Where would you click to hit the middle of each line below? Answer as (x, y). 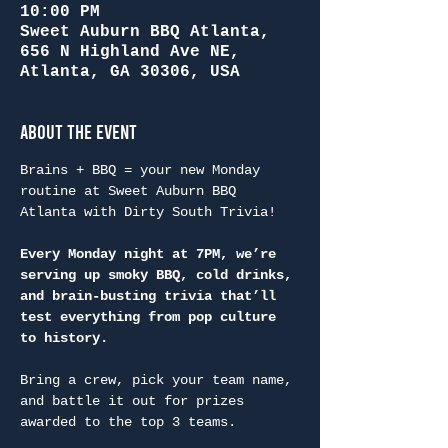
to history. (64, 338)
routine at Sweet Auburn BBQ (132, 191)
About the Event (78, 131)
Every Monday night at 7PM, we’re (152, 254)
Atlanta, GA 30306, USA (130, 72)
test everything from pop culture (152, 317)
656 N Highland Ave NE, (130, 52)
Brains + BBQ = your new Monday (144, 170)
